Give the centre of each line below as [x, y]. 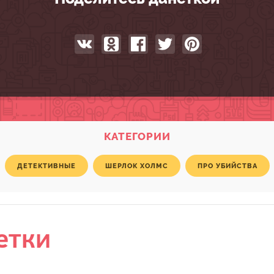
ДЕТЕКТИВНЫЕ [46, 166]
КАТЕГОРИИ [137, 136]
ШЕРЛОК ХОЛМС [136, 166]
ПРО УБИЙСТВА [227, 166]
